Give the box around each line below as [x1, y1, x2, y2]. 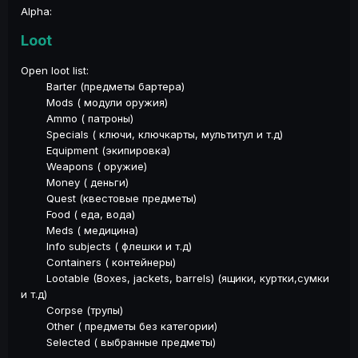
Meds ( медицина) [21, 223, 138, 237]
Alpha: [21, 4, 52, 18]
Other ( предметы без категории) [21, 319, 217, 332]
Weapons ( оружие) [21, 159, 147, 173]
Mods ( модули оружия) [21, 95, 168, 109]
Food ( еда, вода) [21, 207, 135, 221]
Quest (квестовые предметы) [21, 191, 197, 205]
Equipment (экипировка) [21, 143, 170, 157]
